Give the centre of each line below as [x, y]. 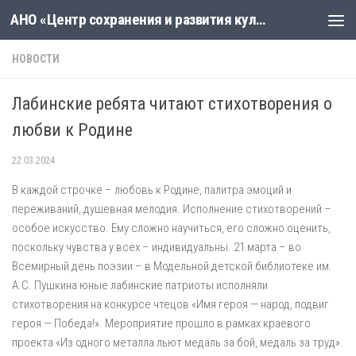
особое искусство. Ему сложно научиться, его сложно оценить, [171, 228]
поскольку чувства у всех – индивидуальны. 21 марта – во [157, 247]
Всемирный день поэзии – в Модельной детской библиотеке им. [172, 266]
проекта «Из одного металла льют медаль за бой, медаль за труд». [178, 342]
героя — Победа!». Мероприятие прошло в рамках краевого [161, 323]
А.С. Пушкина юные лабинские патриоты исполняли [140, 285]
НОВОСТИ [36, 59]
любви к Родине [72, 130]
